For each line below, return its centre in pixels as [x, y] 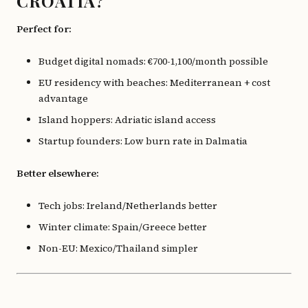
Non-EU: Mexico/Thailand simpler [118, 248]
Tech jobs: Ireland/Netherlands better [128, 206]
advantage [63, 98]
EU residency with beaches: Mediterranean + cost [154, 82]
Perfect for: [44, 29]
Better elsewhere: [58, 173]
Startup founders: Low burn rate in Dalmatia [143, 141]
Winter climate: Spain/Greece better [123, 227]
